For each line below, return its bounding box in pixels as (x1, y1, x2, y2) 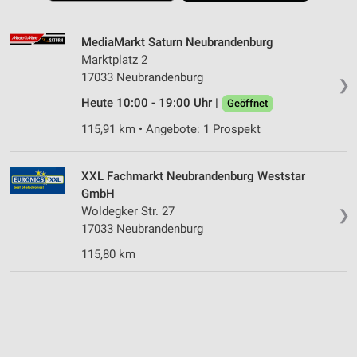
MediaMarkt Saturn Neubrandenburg (81, 34, 273, 49)
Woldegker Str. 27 (81, 203, 175, 218)
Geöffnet (227, 96, 268, 109)
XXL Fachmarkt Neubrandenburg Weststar (81, 168, 305, 183)
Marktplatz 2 (81, 52, 147, 67)
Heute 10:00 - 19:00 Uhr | (81, 95, 222, 110)
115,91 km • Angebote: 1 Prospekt (81, 121, 261, 136)
